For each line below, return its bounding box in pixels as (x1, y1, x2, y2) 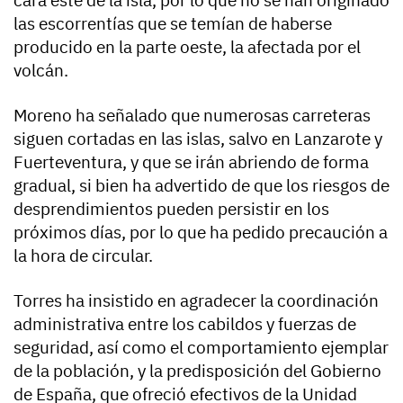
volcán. (13, 58, 68, 81)
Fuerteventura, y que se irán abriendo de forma (13, 150, 369, 173)
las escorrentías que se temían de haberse (13, 12, 332, 34)
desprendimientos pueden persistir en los (13, 197, 329, 219)
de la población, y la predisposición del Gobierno (13, 359, 381, 381)
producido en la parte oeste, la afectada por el (13, 35, 361, 58)
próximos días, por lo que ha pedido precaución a (13, 220, 388, 243)
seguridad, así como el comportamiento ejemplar (13, 336, 389, 358)
